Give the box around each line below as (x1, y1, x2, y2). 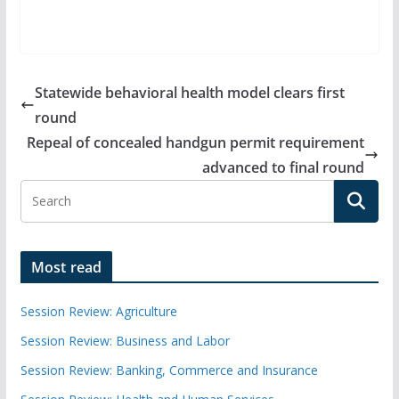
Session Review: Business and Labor (20, 332, 230, 350)
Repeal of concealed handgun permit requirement (27, 133, 365, 153)
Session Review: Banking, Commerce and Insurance (20, 362, 318, 379)
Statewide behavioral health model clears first (34, 83, 345, 103)
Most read (30, 257, 102, 278)
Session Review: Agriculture (20, 303, 177, 321)
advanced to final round (202, 158, 365, 178)
